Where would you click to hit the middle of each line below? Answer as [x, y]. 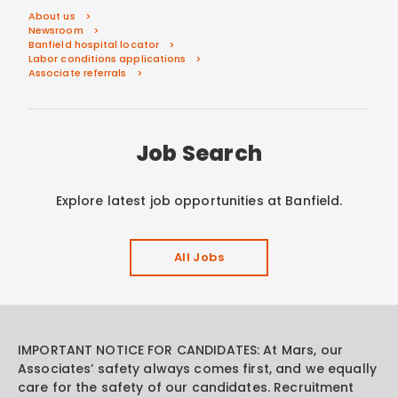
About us [52, 16]
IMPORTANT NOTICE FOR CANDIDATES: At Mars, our [180, 350]
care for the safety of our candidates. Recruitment [186, 387]
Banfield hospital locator [94, 44]
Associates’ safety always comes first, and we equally [197, 368]
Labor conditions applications [107, 58]
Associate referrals [78, 72]
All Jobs [199, 257]
